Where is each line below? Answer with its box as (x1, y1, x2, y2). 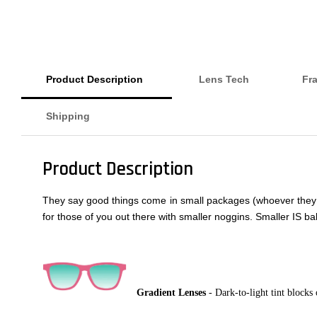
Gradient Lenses (137, 287, 206, 299)
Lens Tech (199, 74, 249, 85)
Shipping (46, 110, 90, 122)
